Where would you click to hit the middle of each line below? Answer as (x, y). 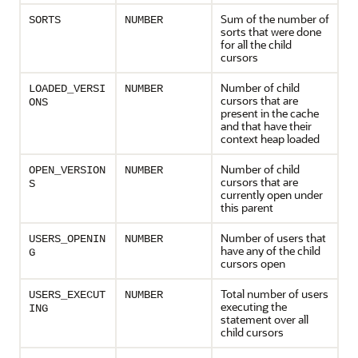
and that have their (266, 126)
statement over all (265, 319)
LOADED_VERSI (67, 89)
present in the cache (270, 113)
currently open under (272, 195)
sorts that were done (271, 32)
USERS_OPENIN (67, 239)
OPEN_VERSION (67, 170)
